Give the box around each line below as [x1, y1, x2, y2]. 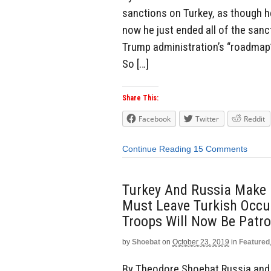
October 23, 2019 [172, 237, 229, 246]
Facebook [139, 114, 171, 125]
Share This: [122, 94, 158, 103]
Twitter [195, 114, 219, 125]
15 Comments [194, 144, 247, 154]
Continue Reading [122, 144, 191, 154]
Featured [239, 237, 270, 246]
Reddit [244, 114, 265, 125]
